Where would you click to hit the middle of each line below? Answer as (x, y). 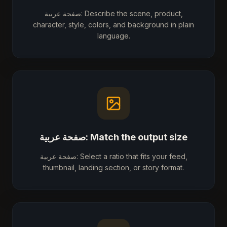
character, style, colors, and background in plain (113, 25)
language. (113, 36)
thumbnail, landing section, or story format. (113, 167)
